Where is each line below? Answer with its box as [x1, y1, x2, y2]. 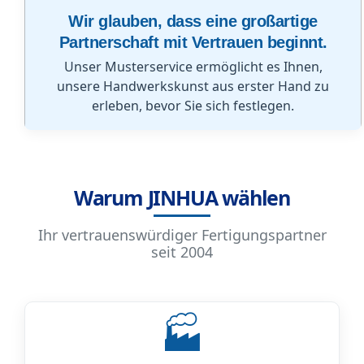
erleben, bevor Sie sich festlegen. [92, 96, 294, 115]
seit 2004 [151, 241, 213, 262]
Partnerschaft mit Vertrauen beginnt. [58, 32, 327, 51]
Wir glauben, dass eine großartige [68, 11, 318, 30]
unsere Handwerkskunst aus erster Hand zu [57, 76, 329, 95]
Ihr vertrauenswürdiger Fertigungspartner [37, 224, 327, 245]
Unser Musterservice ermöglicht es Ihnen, [63, 57, 323, 76]
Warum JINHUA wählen [73, 183, 291, 211]
